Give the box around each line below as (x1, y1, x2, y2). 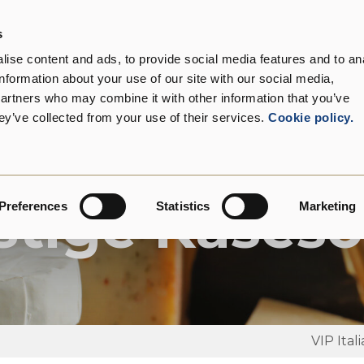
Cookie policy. (264, 110, 354, 125)
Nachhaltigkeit (245, 32, 350, 49)
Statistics (156, 199, 210, 213)
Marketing (298, 199, 357, 213)
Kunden (167, 32, 226, 49)
